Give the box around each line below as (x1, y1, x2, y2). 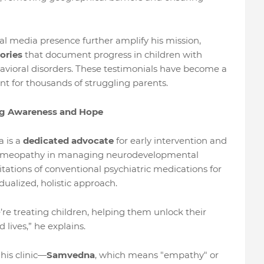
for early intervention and (113, 135, 227, 146)
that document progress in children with (22, 49, 202, 60)
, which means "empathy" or (94, 249, 219, 260)
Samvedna (46, 249, 95, 260)
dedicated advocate (22, 135, 114, 146)
